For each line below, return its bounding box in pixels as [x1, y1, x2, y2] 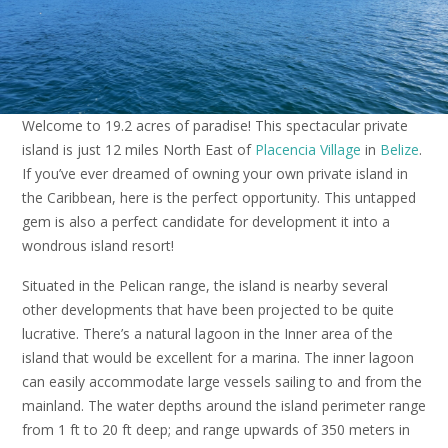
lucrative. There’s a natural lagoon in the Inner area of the [22, 323, 393, 343]
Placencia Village [255, 140, 361, 160]
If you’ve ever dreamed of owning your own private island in [22, 164, 408, 184]
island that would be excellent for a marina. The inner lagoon [22, 347, 414, 367]
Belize [380, 140, 419, 160]
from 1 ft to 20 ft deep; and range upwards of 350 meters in [22, 419, 410, 439]
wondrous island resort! [22, 236, 174, 256]
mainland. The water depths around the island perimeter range [22, 395, 426, 415]
